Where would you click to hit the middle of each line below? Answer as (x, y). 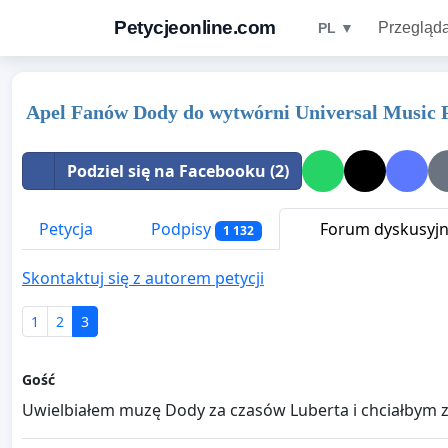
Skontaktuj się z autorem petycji (143, 278)
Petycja (66, 229)
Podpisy (181, 229)
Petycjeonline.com (195, 27)
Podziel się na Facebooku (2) (178, 171)
